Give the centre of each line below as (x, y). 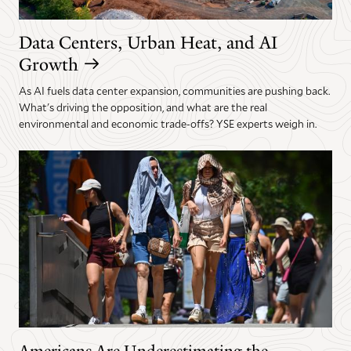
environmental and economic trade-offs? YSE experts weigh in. (168, 124)
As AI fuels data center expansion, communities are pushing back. (174, 91)
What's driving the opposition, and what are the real (143, 107)
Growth (49, 65)
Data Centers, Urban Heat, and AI (148, 43)
